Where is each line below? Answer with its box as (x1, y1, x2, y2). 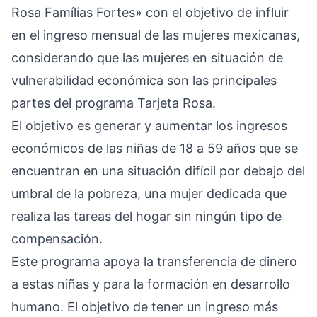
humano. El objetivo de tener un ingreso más (11, 299, 278, 314)
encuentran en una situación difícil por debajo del (11, 163, 305, 178)
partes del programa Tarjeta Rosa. (11, 96, 216, 110)
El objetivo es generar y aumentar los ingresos (11, 118, 287, 133)
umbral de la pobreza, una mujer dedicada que (11, 186, 287, 201)
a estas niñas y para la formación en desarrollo (11, 277, 290, 292)
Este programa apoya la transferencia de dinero (11, 254, 297, 269)
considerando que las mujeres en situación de (11, 50, 283, 65)
